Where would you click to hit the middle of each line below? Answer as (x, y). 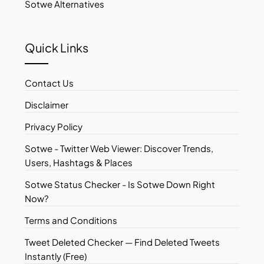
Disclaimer (47, 104)
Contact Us (49, 82)
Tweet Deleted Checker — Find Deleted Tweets (123, 242)
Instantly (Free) (56, 256)
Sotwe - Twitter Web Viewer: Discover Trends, (119, 148)
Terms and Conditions (71, 220)
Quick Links (57, 47)
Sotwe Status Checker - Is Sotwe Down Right (120, 184)
